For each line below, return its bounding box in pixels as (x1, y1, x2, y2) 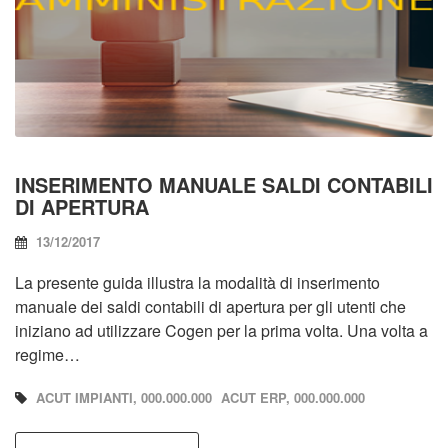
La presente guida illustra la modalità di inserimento (15, 270, 380, 294)
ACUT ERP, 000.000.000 (221, 387, 365, 407)
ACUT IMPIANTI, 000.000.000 (36, 387, 212, 407)
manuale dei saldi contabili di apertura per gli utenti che (15, 294, 406, 318)
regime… (15, 342, 80, 366)
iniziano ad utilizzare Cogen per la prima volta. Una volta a (15, 318, 428, 342)
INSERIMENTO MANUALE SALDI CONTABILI (15, 169, 433, 199)
